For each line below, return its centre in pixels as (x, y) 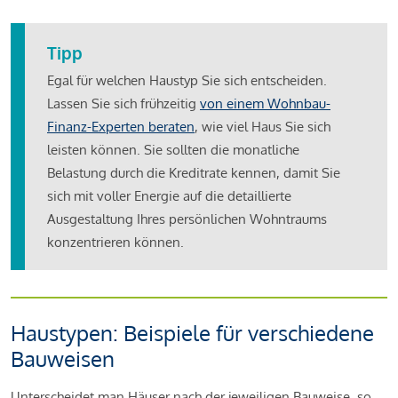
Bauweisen (63, 358)
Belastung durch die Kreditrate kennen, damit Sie (194, 172)
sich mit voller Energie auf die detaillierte (169, 195)
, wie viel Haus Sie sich (263, 126)
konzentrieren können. (115, 242)
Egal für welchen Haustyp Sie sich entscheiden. (187, 80)
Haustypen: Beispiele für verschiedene (192, 332)
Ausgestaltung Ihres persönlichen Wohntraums (187, 219)
